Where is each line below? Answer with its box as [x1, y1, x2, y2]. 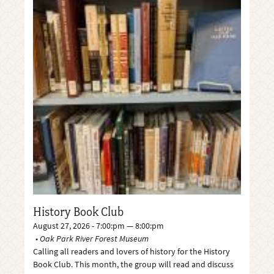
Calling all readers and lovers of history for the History [33, 245, 231, 257]
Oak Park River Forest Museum [40, 232, 149, 245]
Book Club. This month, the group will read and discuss [33, 257, 234, 270]
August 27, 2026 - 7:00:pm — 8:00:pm [33, 219, 165, 232]
